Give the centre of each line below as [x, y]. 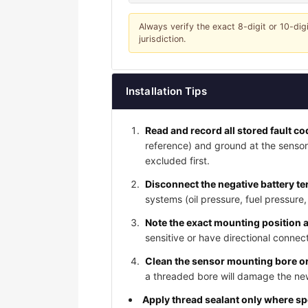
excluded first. [177, 161]
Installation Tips [166, 91]
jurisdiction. [162, 39]
